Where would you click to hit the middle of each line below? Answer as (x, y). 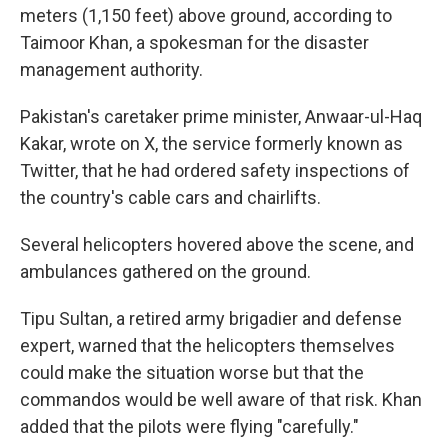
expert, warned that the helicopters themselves (207, 345)
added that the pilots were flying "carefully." (189, 426)
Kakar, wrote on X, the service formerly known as (211, 143)
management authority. (111, 69)
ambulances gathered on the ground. (165, 271)
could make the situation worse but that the (192, 372)
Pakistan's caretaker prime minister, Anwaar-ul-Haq (221, 116)
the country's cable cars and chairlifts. (170, 197)
